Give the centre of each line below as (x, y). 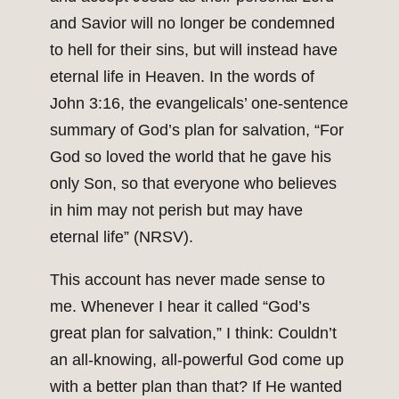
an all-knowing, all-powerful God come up (197, 360)
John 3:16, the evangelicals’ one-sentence (199, 104)
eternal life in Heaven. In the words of (182, 77)
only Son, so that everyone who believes (193, 184)
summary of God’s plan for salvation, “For (197, 130)
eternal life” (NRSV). (122, 237)
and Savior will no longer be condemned (192, 24)
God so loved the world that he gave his (191, 157)
